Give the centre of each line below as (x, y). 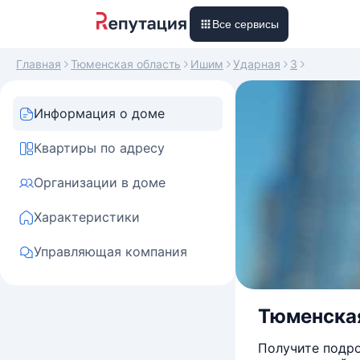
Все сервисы (245, 24)
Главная (39, 64)
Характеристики (87, 217)
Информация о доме (99, 113)
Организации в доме (100, 182)
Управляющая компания (110, 252)
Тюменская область (126, 64)
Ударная (257, 64)
